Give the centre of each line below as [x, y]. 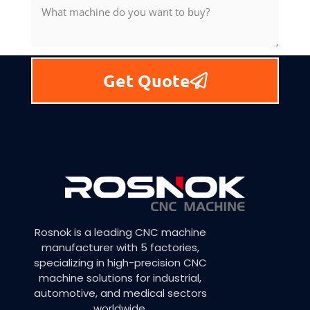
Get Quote [146, 80]
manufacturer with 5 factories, [120, 248]
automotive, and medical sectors [120, 293]
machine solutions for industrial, [120, 278]
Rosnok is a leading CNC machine [120, 232]
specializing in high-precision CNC [120, 263]
